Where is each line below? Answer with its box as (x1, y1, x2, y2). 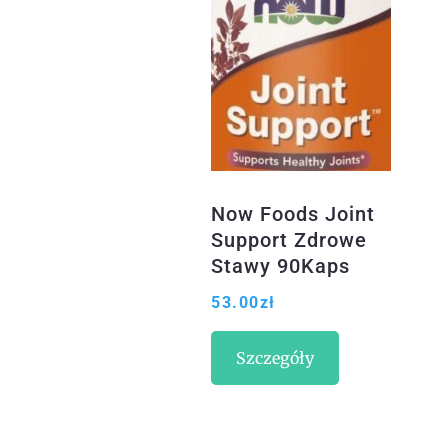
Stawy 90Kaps (211, 253, 351, 278)
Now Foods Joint (211, 201, 376, 226)
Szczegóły (236, 347, 315, 368)
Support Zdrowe (211, 227, 368, 252)
